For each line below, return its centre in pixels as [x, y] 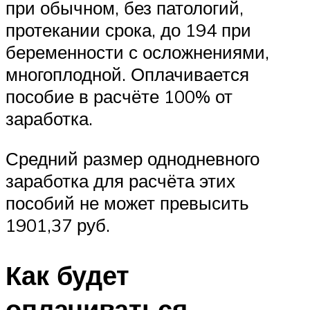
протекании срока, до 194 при [128, 30]
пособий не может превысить [127, 202]
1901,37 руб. [58, 225]
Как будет [67, 275]
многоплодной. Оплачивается [127, 74]
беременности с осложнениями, [137, 52]
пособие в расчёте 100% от [119, 97]
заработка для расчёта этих [120, 180]
